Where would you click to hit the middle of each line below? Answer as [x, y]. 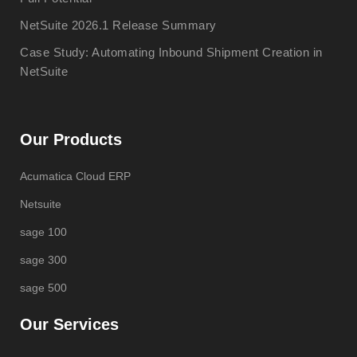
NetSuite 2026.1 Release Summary [118, 25]
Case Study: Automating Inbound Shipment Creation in [171, 53]
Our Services [69, 325]
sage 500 [43, 288]
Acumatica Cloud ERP [75, 177]
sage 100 [43, 232]
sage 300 [43, 260]
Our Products [71, 140]
